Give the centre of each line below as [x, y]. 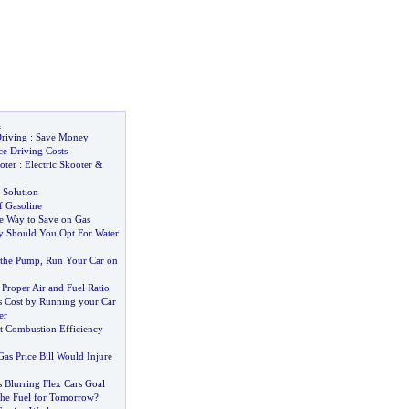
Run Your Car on [81, 260]
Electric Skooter [58, 164]
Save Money [62, 137]
